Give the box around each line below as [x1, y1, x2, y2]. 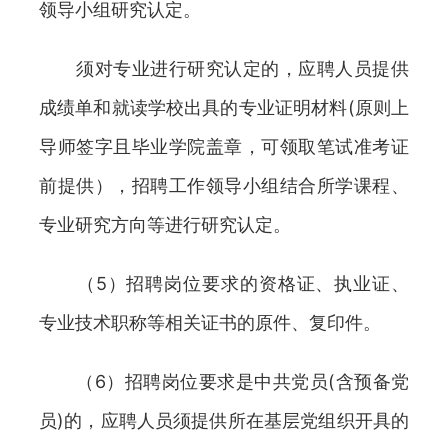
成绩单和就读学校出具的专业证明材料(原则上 [39, 97, 409, 118]
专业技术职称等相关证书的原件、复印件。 [39, 312, 381, 333]
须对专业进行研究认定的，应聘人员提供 [39, 58, 409, 79]
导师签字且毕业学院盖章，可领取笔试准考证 [39, 136, 409, 157]
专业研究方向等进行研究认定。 [39, 214, 291, 235]
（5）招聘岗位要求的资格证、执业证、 [39, 273, 409, 294]
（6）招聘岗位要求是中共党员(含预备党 [39, 371, 409, 392]
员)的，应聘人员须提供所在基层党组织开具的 [39, 410, 409, 431]
